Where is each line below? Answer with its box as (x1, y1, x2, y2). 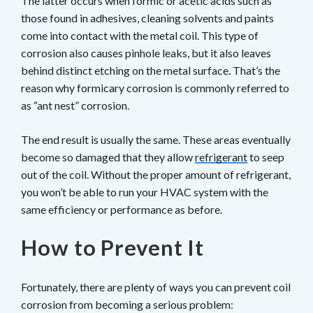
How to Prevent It (21, 233, 205, 261)
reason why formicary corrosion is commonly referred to (21, 80, 289, 94)
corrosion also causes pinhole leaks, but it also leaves (21, 45, 271, 59)
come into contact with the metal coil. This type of (21, 28, 259, 42)
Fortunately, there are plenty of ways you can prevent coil (21, 279, 291, 293)
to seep (247, 150, 284, 163)
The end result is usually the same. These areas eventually (21, 132, 291, 146)
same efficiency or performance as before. (21, 202, 222, 216)
